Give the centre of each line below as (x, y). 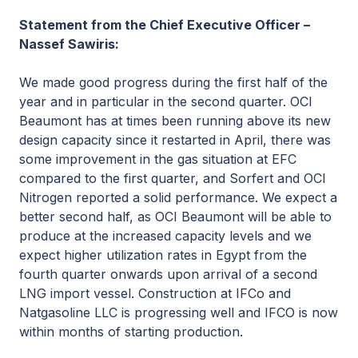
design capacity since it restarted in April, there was (175, 140)
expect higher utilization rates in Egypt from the (163, 255)
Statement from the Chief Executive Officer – (165, 25)
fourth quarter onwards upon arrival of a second (168, 274)
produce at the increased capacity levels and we (165, 236)
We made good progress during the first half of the (173, 82)
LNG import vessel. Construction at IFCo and (155, 293)
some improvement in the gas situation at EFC (158, 159)
